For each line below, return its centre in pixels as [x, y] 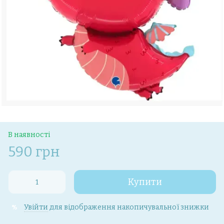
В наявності [29, 135]
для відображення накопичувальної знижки [128, 207]
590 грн [34, 152]
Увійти [36, 207]
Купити [145, 182]
